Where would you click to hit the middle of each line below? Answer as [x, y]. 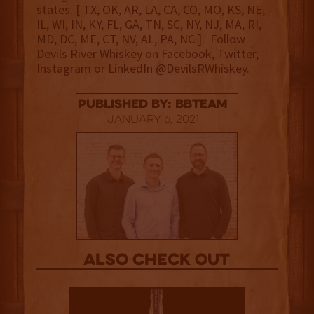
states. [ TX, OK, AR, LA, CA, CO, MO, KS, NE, [150, 10]
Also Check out [157, 261]
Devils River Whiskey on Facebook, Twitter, [147, 54]
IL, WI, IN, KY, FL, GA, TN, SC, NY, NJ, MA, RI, [149, 25]
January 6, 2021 [153, 120]
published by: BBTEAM [153, 105]
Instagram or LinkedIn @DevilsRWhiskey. [143, 69]
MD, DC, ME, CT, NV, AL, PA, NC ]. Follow [141, 39]
